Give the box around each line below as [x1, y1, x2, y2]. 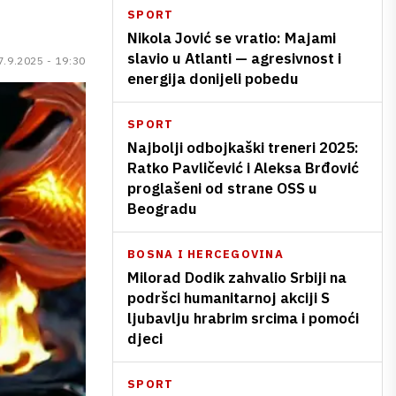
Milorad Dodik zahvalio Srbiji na [127, 268, 346, 287]
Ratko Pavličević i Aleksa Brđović [127, 158, 359, 178]
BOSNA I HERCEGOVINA [127, 247, 284, 262]
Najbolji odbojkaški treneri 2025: [127, 138, 359, 157]
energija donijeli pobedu [127, 69, 299, 88]
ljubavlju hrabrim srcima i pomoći [127, 308, 359, 328]
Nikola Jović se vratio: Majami [127, 28, 336, 48]
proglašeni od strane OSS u [127, 179, 317, 198]
